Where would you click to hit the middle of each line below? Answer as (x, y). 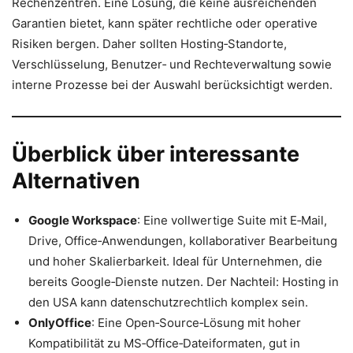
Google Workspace (83, 221)
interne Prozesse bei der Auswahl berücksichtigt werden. (172, 85)
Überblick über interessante (156, 154)
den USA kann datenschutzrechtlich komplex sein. (168, 303)
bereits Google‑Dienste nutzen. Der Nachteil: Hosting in (184, 282)
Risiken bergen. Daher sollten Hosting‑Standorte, (149, 44)
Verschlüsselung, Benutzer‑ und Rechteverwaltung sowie (172, 65)
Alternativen (76, 181)
